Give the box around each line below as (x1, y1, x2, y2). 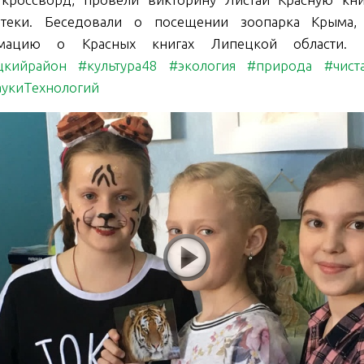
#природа (247, 58, 313, 74)
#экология (169, 58, 236, 74)
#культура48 (78, 58, 158, 74)
